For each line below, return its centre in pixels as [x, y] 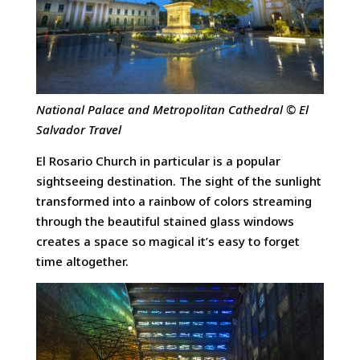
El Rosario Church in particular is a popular [158, 161]
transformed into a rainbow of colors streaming [174, 201]
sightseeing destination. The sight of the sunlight [178, 181]
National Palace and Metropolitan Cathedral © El [172, 109]
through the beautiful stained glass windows [165, 221]
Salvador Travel [78, 129]
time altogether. [82, 262]
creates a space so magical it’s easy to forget [168, 241]
